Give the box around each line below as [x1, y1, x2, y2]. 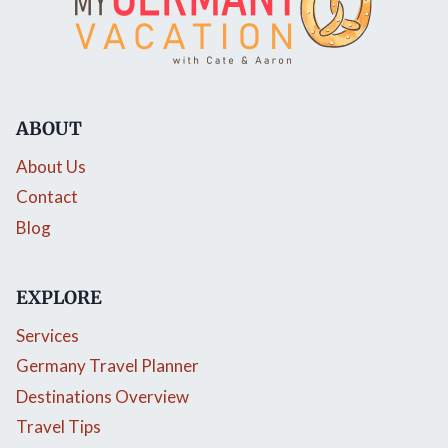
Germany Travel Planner [16, 355, 199, 377]
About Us [16, 155, 86, 177]
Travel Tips [16, 416, 101, 438]
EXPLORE [16, 286, 102, 310]
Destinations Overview [16, 385, 189, 407]
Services [16, 324, 79, 346]
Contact [16, 186, 78, 208]
